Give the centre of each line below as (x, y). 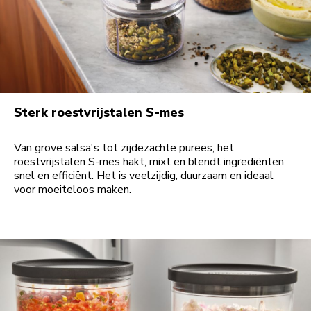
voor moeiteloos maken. (73, 190)
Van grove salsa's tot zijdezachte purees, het (124, 148)
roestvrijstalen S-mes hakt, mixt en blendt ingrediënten (149, 162)
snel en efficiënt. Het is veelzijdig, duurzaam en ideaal (144, 176)
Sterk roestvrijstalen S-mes (99, 113)
